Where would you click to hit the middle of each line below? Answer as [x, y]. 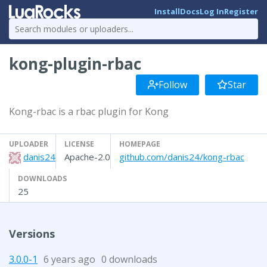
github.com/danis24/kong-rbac [182, 156]
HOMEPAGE [140, 144]
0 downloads [129, 259]
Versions [32, 233]
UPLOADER [29, 144]
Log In [212, 12]
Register [241, 12]
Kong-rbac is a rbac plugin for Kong [89, 111]
